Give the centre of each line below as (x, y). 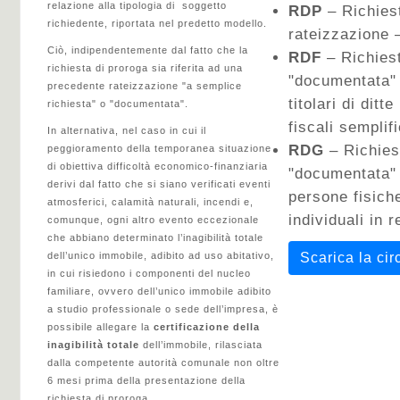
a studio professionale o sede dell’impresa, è (163, 309)
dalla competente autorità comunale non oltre (163, 362)
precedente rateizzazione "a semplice (145, 86)
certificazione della (205, 327)
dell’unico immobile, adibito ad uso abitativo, (161, 255)
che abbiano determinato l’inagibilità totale (155, 237)
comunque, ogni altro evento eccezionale (153, 220)
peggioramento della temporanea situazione (159, 148)
